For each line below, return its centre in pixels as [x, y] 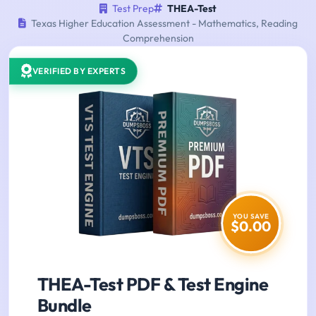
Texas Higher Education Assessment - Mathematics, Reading [163, 24]
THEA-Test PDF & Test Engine [153, 285]
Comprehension [158, 38]
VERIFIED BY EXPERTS [79, 71]
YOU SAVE [251, 216]
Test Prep [133, 9]
